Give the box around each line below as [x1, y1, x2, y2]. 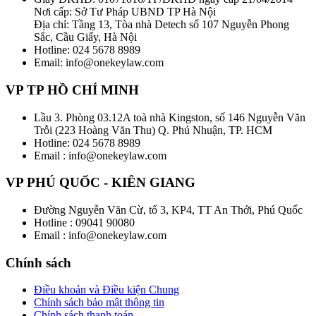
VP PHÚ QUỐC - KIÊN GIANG [6, 175, 195, 190]
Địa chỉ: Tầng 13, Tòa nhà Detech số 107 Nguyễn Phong [34, 18, 289, 31]
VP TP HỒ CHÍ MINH [6, 82, 139, 97]
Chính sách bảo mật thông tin [34, 296, 164, 309]
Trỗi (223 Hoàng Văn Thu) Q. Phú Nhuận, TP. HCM [34, 123, 272, 136]
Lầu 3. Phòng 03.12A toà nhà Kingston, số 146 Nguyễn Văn [34, 111, 305, 123]
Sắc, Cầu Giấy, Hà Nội [34, 31, 137, 44]
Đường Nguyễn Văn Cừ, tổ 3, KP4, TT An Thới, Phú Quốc [34, 204, 303, 216]
